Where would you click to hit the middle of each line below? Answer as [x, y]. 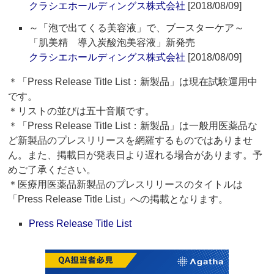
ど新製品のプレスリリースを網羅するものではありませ [131, 141]
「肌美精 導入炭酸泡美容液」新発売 [112, 43]
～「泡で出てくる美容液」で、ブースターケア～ [142, 28]
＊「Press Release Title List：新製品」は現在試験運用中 [133, 82]
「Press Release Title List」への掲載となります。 [118, 199]
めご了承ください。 [52, 170]
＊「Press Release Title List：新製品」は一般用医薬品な [133, 126]
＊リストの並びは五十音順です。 [82, 111]
